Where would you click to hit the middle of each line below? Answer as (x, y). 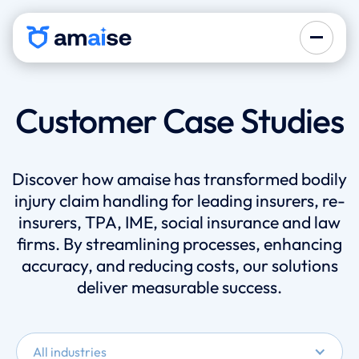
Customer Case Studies (179, 121)
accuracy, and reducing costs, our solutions (179, 266)
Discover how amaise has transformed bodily (179, 179)
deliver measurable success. (179, 288)
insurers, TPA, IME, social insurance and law (179, 223)
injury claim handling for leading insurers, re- (179, 201)
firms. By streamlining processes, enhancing (179, 244)
